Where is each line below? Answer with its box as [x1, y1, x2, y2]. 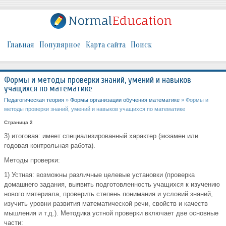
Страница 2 [4, 120, 33, 126]
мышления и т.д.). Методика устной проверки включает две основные [4, 209, 218, 217]
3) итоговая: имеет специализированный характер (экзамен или [4, 132, 198, 140]
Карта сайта [86, 40, 126, 50]
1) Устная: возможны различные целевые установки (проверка [4, 171, 195, 179]
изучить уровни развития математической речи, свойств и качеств [4, 200, 208, 208]
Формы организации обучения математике [70, 97, 180, 103]
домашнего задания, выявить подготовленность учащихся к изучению [4, 181, 220, 189]
